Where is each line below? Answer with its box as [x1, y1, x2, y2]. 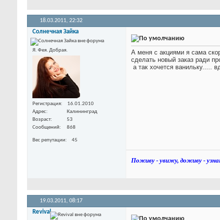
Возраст [32, 116, 51, 122]
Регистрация [32, 101, 61, 107]
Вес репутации [32, 137, 65, 143]
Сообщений [32, 124, 59, 130]
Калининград [67, 109, 97, 114]
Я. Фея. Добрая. [32, 48, 68, 54]
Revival [32, 208, 51, 215]
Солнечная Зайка [32, 28, 79, 35]
